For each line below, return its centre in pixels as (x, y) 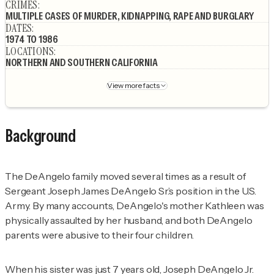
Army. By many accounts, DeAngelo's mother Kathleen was (135, 205)
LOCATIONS (30, 52)
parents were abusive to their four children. (100, 235)
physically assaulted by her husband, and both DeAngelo (129, 220)
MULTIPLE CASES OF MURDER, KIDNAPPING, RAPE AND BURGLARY (130, 16)
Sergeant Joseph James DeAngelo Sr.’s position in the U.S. (131, 191)
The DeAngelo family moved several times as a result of (125, 176)
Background (40, 136)
